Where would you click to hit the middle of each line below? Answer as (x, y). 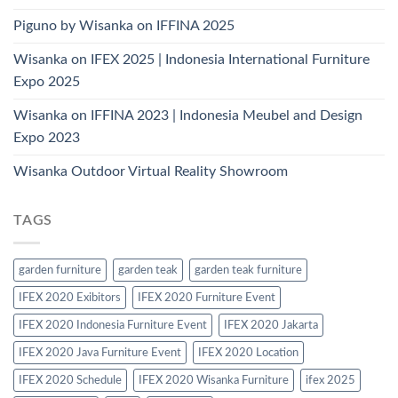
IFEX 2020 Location (248, 352)
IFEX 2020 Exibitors (70, 297)
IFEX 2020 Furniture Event (207, 297)
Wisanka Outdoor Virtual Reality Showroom (151, 172)
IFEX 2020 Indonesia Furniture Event (113, 325)
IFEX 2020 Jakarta (271, 325)
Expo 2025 (47, 82)
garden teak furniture (248, 270)
